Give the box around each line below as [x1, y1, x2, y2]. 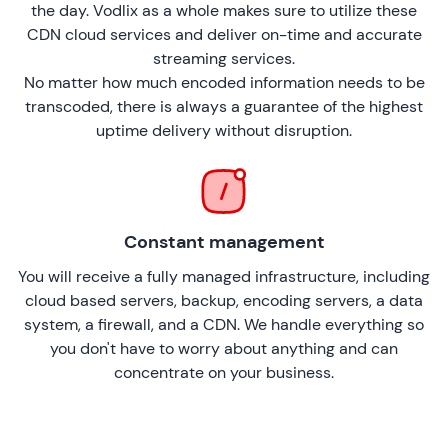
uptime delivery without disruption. [96, 120, 352, 142]
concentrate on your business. [114, 362, 334, 384]
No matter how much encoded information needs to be [23, 72, 425, 94]
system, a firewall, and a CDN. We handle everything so [24, 314, 424, 336]
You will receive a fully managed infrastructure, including [18, 266, 430, 288]
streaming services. [153, 48, 295, 70]
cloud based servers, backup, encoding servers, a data [25, 290, 423, 312]
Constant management [123, 230, 325, 255]
